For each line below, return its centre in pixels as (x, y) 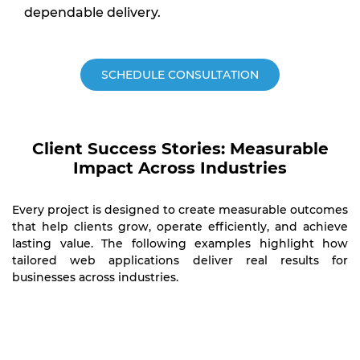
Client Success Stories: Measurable (180, 149)
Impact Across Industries (180, 168)
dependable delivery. (92, 12)
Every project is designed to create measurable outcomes (180, 210)
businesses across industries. (95, 277)
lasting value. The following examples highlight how (180, 243)
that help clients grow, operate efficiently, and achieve (180, 227)
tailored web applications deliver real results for (180, 260)
